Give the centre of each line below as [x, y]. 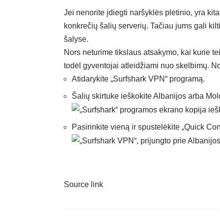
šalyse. [76, 39]
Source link [83, 185]
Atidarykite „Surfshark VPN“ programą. [138, 79]
